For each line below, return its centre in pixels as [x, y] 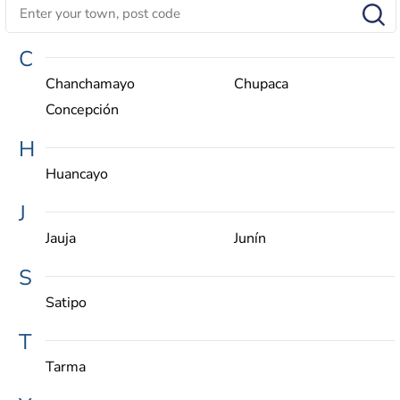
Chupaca [261, 83]
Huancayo [77, 174]
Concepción [82, 109]
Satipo [66, 302]
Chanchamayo [90, 83]
